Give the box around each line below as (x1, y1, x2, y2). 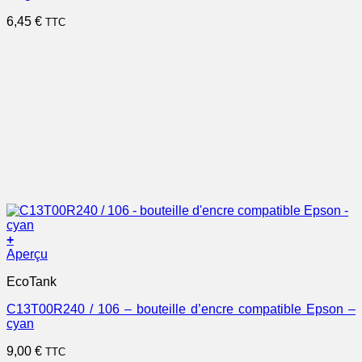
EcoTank (6, 274, 57, 288)
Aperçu (6, 246, 48, 261)
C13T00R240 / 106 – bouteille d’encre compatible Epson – (6, 301, 356, 316)
